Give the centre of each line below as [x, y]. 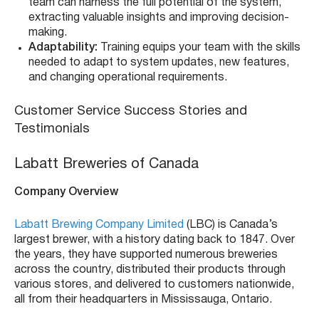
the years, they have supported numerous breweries [146, 255]
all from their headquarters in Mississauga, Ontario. [143, 300]
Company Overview [66, 193]
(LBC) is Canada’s [231, 225]
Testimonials [52, 130]
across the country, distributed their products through [150, 270]
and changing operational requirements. [128, 78]
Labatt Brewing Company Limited [99, 225]
